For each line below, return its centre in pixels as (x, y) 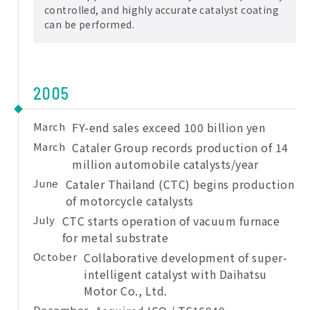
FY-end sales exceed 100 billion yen (169, 128)
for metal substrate (115, 238)
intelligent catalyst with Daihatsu (175, 274)
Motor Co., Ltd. (126, 291)
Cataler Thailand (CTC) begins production (180, 184)
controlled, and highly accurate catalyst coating (162, 10)
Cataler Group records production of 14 (180, 148)
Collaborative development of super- (186, 258)
